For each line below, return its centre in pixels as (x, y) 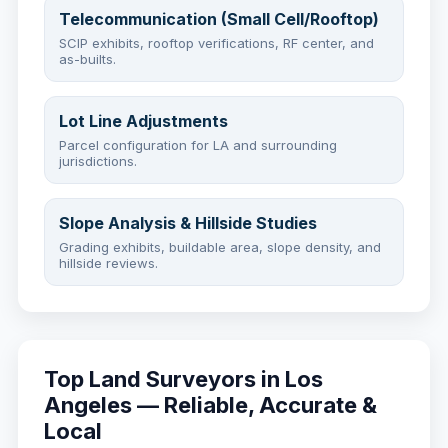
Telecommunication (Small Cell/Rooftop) (219, 19)
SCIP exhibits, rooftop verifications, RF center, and (216, 43)
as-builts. (87, 59)
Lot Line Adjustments (143, 121)
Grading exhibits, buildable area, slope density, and (220, 247)
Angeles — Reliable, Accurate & (210, 405)
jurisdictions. (98, 161)
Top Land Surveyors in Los (183, 379)
